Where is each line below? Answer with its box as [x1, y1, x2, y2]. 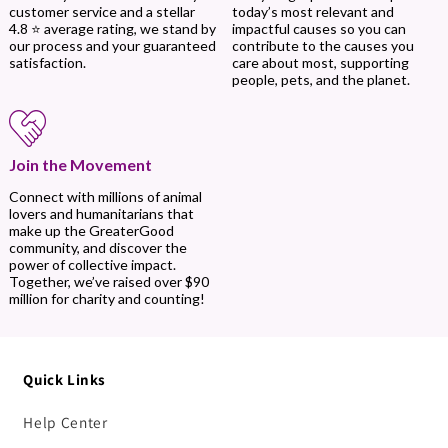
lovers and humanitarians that [8, 204, 194, 222]
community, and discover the [8, 238, 187, 256]
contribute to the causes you [231, 36, 414, 54]
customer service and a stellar [8, 3, 195, 21]
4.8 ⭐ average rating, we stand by [8, 20, 216, 38]
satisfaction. [8, 54, 86, 72]
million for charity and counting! [8, 289, 205, 307]
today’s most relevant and [231, 2, 394, 20]
